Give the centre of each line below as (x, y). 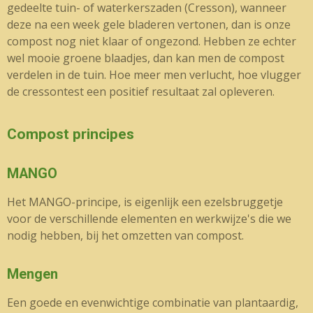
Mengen (32, 274)
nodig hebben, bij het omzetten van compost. (127, 235)
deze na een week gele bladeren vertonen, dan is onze (149, 24)
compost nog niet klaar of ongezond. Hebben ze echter (152, 41)
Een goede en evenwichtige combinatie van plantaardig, (153, 303)
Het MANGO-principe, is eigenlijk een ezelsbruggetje (145, 202)
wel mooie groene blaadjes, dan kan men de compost (146, 58)
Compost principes (71, 134)
